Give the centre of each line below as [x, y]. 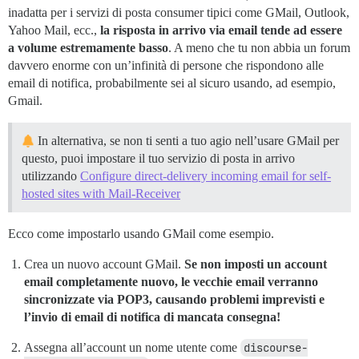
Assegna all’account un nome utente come [132, 348]
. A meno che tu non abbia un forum [259, 48]
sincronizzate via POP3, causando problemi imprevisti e [174, 300]
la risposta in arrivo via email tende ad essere [221, 30]
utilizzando [51, 176]
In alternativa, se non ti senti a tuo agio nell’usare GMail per [187, 141]
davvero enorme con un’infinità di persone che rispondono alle [166, 66]
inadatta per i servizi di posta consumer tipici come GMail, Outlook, [179, 13]
